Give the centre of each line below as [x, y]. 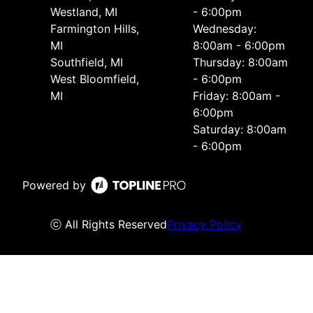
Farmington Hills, [95, 28]
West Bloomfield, [95, 79]
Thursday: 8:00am [240, 62]
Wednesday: [225, 28]
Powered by [54, 185]
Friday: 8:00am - [236, 95]
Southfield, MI [87, 62]
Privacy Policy [204, 224]
